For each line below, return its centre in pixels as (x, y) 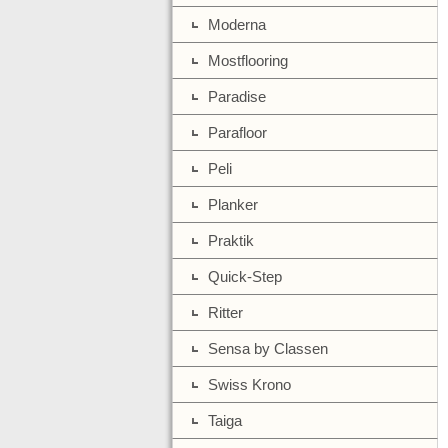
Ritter (225, 312)
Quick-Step (245, 276)
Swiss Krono (249, 384)
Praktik (231, 240)
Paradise (237, 96)
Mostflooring (248, 60)
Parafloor (237, 132)
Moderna (237, 24)
